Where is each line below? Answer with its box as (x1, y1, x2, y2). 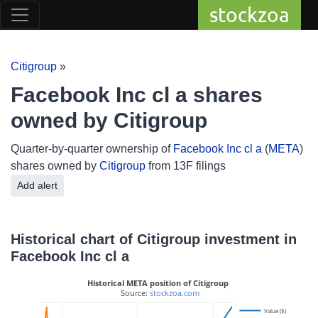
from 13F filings (146, 160, 226, 172)
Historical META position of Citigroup (87, 278, 229, 288)
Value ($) (264, 306, 287, 314)
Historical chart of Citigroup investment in (11, 231, 297, 247)
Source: (119, 287, 150, 299)
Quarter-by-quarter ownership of (11, 143, 173, 155)
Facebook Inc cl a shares (11, 83, 263, 106)
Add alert (38, 180, 57, 191)
